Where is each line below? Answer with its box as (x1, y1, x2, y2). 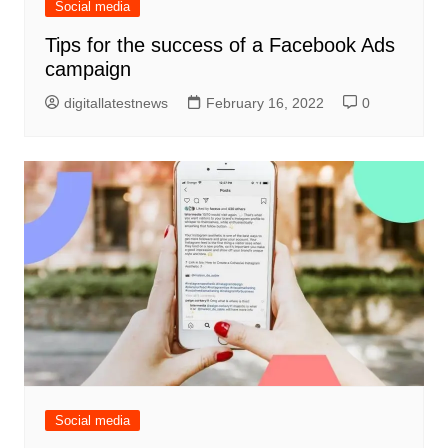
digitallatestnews (63, 95, 168, 112)
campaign (44, 58, 131, 81)
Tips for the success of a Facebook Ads (44, 34, 395, 57)
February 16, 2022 (205, 95, 324, 112)
